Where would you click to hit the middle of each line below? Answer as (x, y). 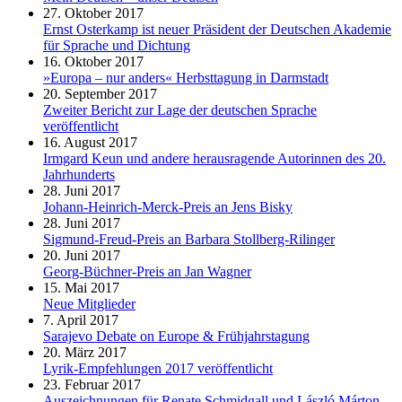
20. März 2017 (85, 352)
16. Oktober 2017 (93, 61)
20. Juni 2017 (82, 255)
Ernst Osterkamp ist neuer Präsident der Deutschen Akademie (217, 29)
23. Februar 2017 (92, 384)
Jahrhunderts (79, 174)
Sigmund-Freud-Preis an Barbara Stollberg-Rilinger (189, 239)
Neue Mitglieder (89, 303)
